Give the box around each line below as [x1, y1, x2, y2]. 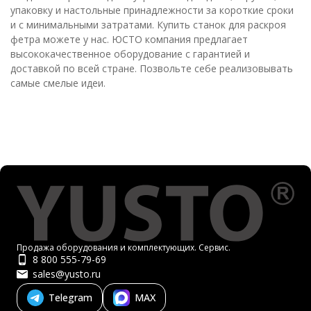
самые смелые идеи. [10, 76, 106, 90]
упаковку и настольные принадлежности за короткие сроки [10, 3, 294, 17]
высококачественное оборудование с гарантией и [10, 47, 250, 60]
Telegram [49, 291, 92, 304]
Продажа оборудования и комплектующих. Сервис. [17, 242, 230, 253]
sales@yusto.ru [33, 267, 101, 280]
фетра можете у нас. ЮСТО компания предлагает [10, 33, 248, 46]
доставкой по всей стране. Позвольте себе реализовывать [10, 62, 293, 75]
